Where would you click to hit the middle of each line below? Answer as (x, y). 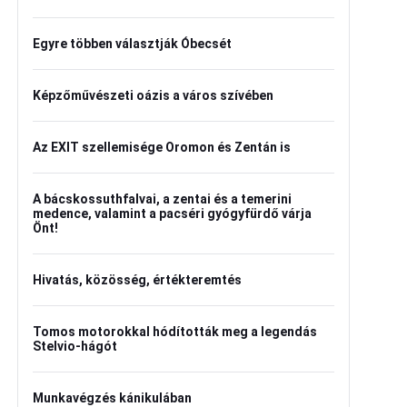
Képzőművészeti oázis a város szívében (153, 95)
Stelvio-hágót (75, 346)
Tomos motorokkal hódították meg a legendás (175, 332)
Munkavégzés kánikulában (112, 398)
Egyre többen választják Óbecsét (132, 44)
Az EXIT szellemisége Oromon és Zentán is (162, 147)
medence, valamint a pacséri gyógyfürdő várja (172, 213)
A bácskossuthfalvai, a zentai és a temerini (162, 199)
